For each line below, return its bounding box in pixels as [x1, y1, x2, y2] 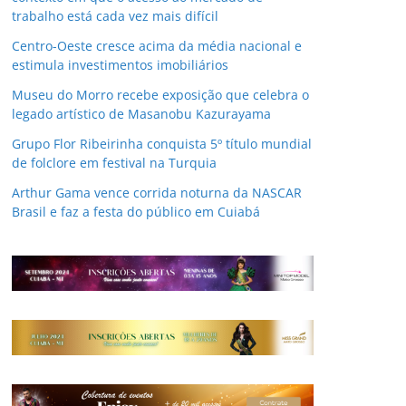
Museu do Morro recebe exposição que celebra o [12, 85, 309, 103]
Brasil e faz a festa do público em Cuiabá [12, 202, 260, 220]
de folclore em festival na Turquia [12, 153, 217, 171]
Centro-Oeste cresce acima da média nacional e [12, 36, 302, 54]
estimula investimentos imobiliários [12, 55, 228, 73]
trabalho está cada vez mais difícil [12, 6, 218, 24]
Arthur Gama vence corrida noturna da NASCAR [12, 183, 302, 201]
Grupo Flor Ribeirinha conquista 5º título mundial [12, 134, 312, 152]
